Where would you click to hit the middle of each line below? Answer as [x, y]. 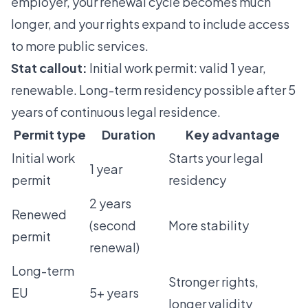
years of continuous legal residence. [116, 111]
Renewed [39, 214]
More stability [209, 225]
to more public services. [80, 45]
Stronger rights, [213, 281]
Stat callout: [49, 67]
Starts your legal [216, 157]
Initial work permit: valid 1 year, [177, 67]
